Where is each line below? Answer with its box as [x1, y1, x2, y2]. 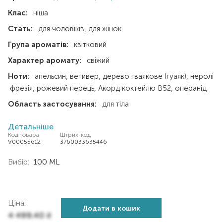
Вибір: [8, 157, 29, 166]
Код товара [8, 131, 39, 138]
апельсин [35, 72, 68, 81]
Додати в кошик [82, 204, 140, 213]
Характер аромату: [8, 56, 81, 65]
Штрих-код [60, 131, 91, 138]
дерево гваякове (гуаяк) [103, 72, 188, 81]
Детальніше [8, 122, 54, 131]
